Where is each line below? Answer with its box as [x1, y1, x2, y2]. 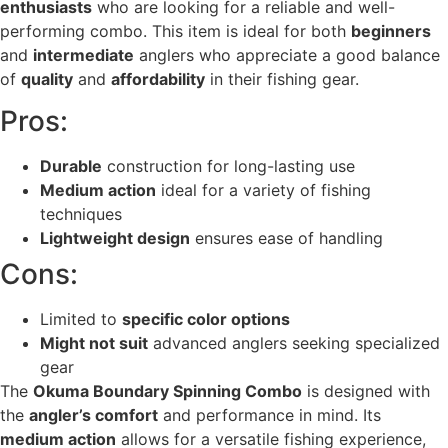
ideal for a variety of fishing [156, 180, 371, 201]
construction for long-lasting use [102, 156, 355, 177]
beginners [351, 20, 431, 41]
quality [21, 68, 73, 89]
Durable [40, 156, 102, 177]
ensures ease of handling [190, 228, 383, 249]
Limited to [40, 309, 122, 330]
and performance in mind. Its [158, 405, 381, 426]
